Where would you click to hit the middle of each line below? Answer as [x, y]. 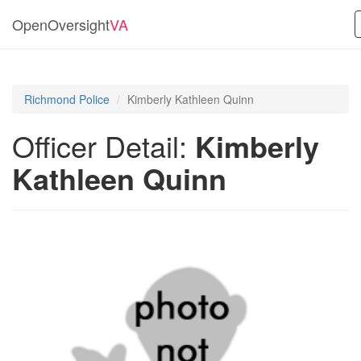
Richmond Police [67, 99]
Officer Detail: [104, 145]
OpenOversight [61, 24]
